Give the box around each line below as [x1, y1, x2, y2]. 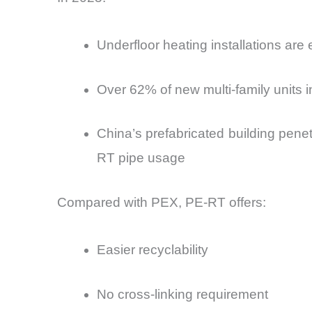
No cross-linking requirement [97, 286, 268, 302]
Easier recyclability [97, 242, 208, 258]
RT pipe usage [97, 150, 185, 166]
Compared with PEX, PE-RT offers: [57, 194, 266, 210]
